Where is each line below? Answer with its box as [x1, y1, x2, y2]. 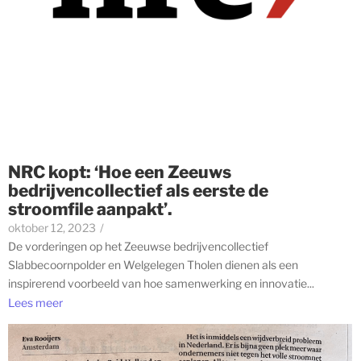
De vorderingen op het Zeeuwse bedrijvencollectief [8, 239, 268, 253]
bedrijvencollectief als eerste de [8, 180, 268, 201]
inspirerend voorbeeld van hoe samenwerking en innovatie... [8, 276, 314, 290]
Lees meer [8, 296, 63, 310]
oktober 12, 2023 [8, 220, 96, 234]
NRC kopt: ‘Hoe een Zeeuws [8, 161, 231, 182]
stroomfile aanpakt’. [8, 198, 172, 219]
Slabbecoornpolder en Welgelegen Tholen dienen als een [8, 257, 298, 272]
